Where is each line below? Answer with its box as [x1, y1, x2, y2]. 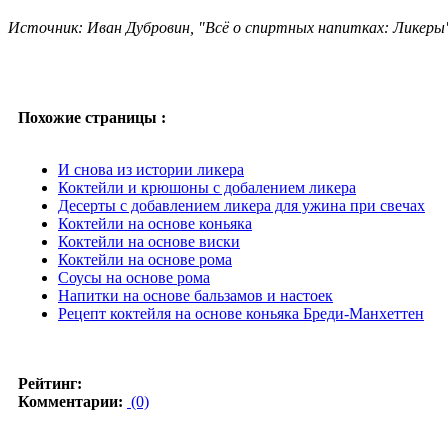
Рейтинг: [18, 374, 82, 392]
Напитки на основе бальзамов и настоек [58, 286, 333, 304]
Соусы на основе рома [58, 268, 210, 286]
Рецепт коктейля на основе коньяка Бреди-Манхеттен [58, 304, 424, 322]
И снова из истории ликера [58, 160, 244, 178]
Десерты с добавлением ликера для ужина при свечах [58, 196, 425, 214]
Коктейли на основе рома [58, 250, 232, 268]
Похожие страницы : [18, 108, 166, 126]
